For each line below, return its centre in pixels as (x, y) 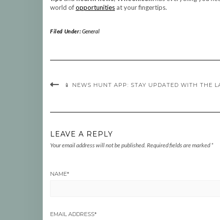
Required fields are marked (179, 145)
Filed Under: (66, 31)
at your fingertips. (141, 7)
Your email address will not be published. (98, 145)
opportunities (95, 7)
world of (63, 7)
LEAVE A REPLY (82, 134)
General (91, 31)
